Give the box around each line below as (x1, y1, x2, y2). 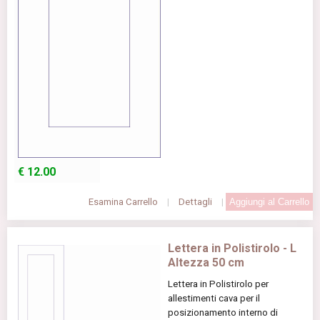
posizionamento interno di (168, 307, 278, 319)
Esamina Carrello (89, 196, 158, 208)
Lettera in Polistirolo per (168, 279, 269, 290)
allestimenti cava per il (168, 293, 260, 304)
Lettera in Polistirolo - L (168, 241, 296, 256)
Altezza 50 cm (168, 256, 244, 270)
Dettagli (179, 196, 212, 208)
